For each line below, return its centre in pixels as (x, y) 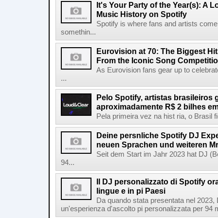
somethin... (78, 32)
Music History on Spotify (142, 14)
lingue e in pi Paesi (131, 191)
